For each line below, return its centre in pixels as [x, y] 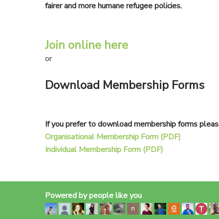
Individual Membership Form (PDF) [104, 150]
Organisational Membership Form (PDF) [113, 137]
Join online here [87, 45]
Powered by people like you [94, 196]
